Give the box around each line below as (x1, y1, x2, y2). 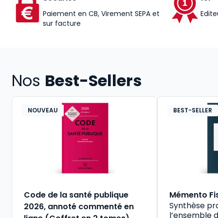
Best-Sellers (45, 69, 142, 91)
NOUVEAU (28, 106, 58, 114)
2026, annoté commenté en (24, 200, 134, 212)
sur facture (43, 18, 81, 28)
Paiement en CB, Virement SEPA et (43, 8, 160, 18)
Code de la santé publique (24, 189, 128, 200)
